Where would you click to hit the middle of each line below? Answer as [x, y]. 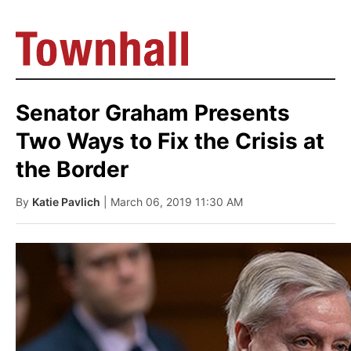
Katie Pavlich [66, 202]
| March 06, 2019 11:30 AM [173, 202]
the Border [72, 169]
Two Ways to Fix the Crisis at [170, 141]
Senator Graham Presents [153, 113]
